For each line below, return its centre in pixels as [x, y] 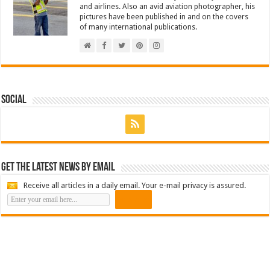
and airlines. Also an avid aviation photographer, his [168, 6]
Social [14, 100]
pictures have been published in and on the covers [164, 17]
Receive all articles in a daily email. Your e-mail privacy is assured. [135, 185]
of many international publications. [139, 27]
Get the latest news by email [58, 167]
